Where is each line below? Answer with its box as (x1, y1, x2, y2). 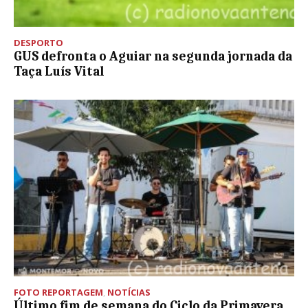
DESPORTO (14, 36, 63, 49)
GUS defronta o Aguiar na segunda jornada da (14, 49, 292, 65)
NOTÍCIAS (107, 286, 151, 299)
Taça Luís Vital (14, 64, 104, 80)
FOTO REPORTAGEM (14, 286, 103, 299)
